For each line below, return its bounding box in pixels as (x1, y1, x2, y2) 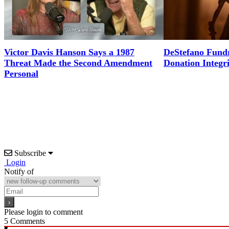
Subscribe (14, 149, 46, 158)
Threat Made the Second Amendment (4, 58, 152, 68)
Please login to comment (4, 208, 83, 217)
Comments (8, 217, 45, 226)
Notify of (4, 167, 34, 176)
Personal (4, 68, 38, 79)
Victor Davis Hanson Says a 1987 (4, 47, 134, 58)
